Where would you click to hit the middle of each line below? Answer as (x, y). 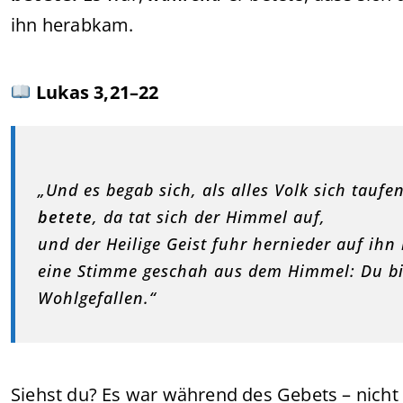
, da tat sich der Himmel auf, (209, 217)
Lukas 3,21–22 (97, 92)
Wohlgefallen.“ (97, 298)
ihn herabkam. (72, 25)
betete (65, 217)
